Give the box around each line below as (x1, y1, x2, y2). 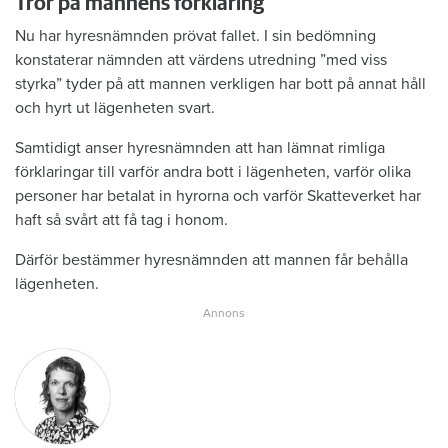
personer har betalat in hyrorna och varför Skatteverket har (15, 186, 421, 207)
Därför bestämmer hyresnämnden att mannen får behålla (15, 250, 408, 271)
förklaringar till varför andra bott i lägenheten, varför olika (15, 162, 411, 183)
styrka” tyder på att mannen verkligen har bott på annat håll (15, 74, 426, 95)
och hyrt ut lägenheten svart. (15, 98, 215, 119)
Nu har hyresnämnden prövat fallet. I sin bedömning (15, 26, 376, 47)
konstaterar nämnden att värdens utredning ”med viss (15, 50, 387, 71)
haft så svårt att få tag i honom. (15, 210, 228, 231)
